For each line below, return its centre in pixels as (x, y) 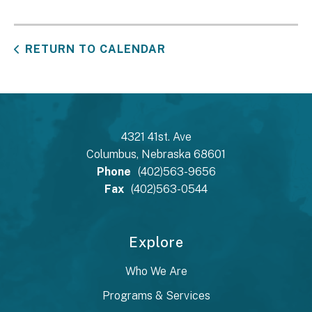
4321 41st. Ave (156, 137)
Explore (156, 243)
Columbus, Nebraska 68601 (156, 155)
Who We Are (156, 272)
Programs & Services (156, 296)
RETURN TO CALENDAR (95, 49)
